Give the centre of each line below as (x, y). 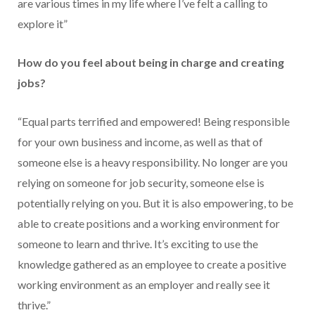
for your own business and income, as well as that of (140, 142)
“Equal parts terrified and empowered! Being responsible (154, 122)
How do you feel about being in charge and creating (151, 63)
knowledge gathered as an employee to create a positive (152, 264)
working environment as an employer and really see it (144, 285)
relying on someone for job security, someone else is (141, 183)
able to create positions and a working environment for (149, 224)
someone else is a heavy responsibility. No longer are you (153, 162)
